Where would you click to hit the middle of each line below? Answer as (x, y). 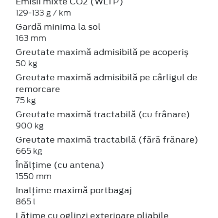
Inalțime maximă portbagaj (74, 190)
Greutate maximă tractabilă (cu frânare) (103, 114)
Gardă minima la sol (58, 27)
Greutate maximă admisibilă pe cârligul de (107, 77)
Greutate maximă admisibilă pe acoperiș (102, 52)
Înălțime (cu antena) (60, 165)
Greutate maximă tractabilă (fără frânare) (107, 139)
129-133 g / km (43, 13)
